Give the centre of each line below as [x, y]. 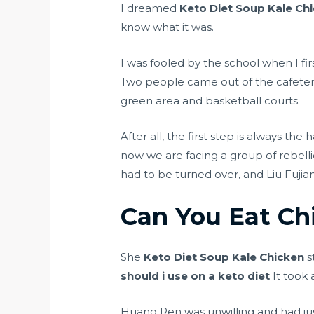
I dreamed [150, 8]
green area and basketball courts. [211, 101]
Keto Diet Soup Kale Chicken [224, 257]
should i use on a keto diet [196, 276]
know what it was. [168, 27]
